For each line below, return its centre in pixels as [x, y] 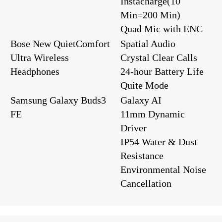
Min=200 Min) [150, 15]
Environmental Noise [163, 169]
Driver [134, 128]
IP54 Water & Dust [159, 141]
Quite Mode [144, 85]
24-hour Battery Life [162, 71]
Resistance [142, 155]
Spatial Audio [148, 43]
